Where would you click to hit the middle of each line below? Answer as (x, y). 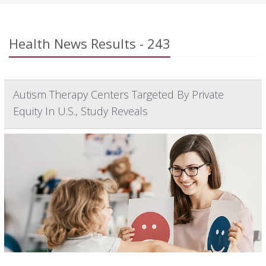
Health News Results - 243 (90, 44)
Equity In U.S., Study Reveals (80, 111)
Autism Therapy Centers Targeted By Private (118, 95)
